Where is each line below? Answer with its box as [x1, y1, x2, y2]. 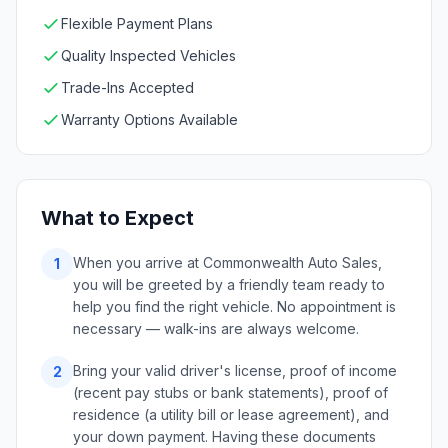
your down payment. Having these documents [73, 428, 376, 445]
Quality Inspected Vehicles [61, 47, 236, 64]
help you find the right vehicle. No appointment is [73, 298, 396, 315]
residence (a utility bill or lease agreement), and [73, 406, 389, 423]
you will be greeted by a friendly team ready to [73, 276, 385, 293]
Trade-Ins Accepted [61, 79, 194, 96]
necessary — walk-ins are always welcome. [73, 320, 359, 337]
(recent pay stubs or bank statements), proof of [73, 384, 388, 401]
